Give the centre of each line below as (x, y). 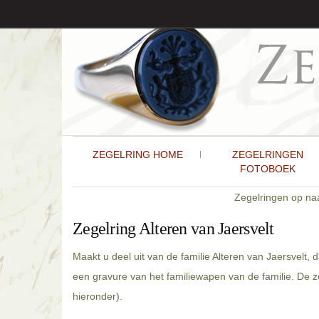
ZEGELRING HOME (137, 155)
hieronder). (98, 296)
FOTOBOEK (267, 169)
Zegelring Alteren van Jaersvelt (173, 229)
